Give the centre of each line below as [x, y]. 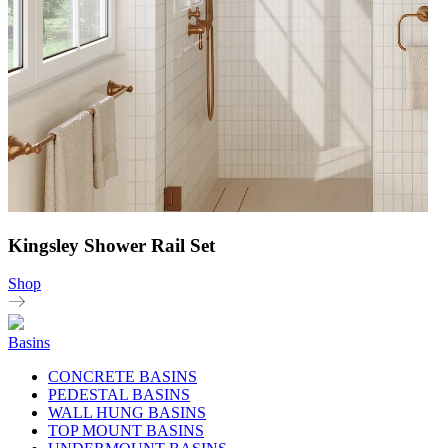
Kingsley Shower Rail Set [111, 245]
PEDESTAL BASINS [119, 395]
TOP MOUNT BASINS [126, 431]
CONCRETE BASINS [122, 377]
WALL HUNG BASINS [127, 413]
